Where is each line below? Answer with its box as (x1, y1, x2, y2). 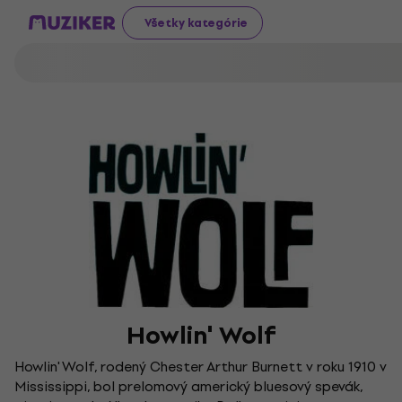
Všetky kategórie (144, 13, 248, 32)
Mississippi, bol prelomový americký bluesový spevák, (14, 374, 363, 398)
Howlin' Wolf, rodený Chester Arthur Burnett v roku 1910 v (14, 354, 387, 378)
